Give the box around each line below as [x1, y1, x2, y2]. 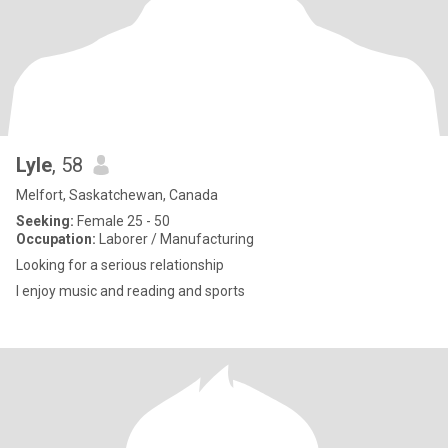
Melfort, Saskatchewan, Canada [16, 187, 218, 203]
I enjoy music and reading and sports [16, 283, 245, 299]
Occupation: [16, 231, 96, 247]
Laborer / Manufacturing [96, 231, 254, 247]
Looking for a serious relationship [16, 257, 224, 273]
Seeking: [16, 213, 74, 229]
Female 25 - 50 [74, 213, 170, 229]
